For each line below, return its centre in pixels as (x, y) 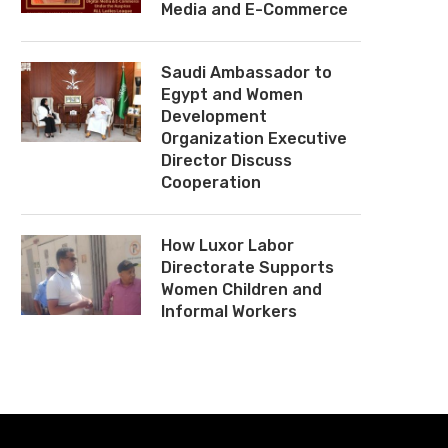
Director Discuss (226, 160)
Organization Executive (254, 138)
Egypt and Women (232, 94)
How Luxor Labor (227, 245)
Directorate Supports (247, 267)
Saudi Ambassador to (246, 72)
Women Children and (241, 289)
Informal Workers (229, 311)
